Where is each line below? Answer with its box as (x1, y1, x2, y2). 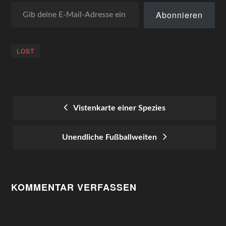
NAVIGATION (11, 138, 90, 155)
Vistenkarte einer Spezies (70, 104, 165, 112)
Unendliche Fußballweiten (62, 133, 161, 141)
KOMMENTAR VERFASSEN (11, 181, 137, 194)
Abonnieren (155, 9, 203, 21)
